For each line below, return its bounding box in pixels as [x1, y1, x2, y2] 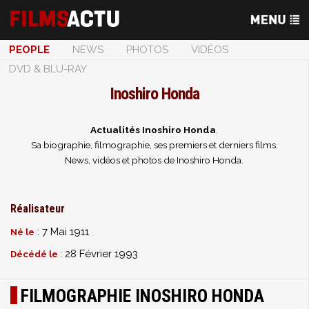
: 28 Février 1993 [60, 248, 138, 260]
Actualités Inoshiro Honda [90, 124, 216, 135]
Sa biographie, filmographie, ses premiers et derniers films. [30, 139, 278, 150]
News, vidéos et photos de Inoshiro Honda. [65, 154, 243, 166]
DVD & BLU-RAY [9, 63, 87, 75]
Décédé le [10, 249, 60, 259]
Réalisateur [10, 202, 65, 215]
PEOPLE [9, 43, 50, 56]
